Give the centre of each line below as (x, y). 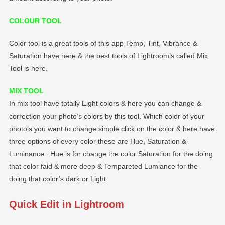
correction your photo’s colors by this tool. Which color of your (106, 116)
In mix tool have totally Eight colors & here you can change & (105, 103)
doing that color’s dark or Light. (58, 179)
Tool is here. (28, 68)
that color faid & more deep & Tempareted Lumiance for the (103, 166)
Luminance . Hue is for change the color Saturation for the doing (111, 153)
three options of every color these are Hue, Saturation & (97, 141)
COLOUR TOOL (35, 20)
